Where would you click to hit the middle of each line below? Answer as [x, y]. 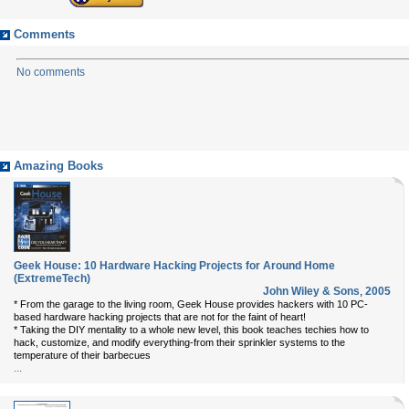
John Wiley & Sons [311, 291]
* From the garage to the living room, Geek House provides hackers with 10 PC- [191, 304]
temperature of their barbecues [82, 355]
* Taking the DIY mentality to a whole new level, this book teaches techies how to [191, 330]
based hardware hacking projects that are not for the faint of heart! [160, 317]
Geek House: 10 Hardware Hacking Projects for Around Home [174, 266]
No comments [51, 72]
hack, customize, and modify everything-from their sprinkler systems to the [179, 342]
